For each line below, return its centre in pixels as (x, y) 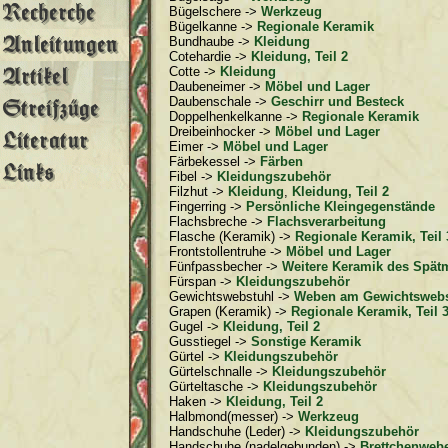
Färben (282, 162)
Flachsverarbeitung (327, 222)
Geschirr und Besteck (338, 102)
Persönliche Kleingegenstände (341, 207)
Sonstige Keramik (306, 342)
